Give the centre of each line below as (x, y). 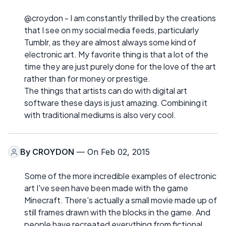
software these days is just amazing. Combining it (116, 103)
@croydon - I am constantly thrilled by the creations (120, 18)
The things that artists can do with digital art (106, 91)
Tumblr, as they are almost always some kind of (110, 42)
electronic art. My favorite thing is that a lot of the (116, 54)
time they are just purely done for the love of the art (120, 67)
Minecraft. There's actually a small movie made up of (121, 200)
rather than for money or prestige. (87, 79)
